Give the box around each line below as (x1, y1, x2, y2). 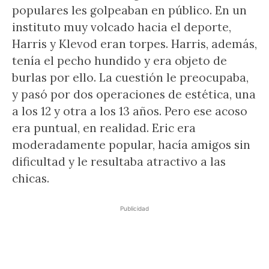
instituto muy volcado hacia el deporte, (12, 20, 231, 34)
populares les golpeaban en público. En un (12, 3, 247, 17)
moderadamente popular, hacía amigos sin (12, 138, 250, 152)
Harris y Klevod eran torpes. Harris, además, (12, 37, 257, 51)
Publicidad (120, 205, 149, 212)
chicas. (12, 171, 49, 186)
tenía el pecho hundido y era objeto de (12, 53, 227, 68)
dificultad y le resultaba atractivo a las (12, 154, 226, 169)
